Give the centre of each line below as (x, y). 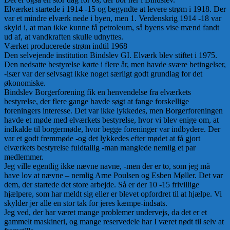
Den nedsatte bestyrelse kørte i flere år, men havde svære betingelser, (115, 65)
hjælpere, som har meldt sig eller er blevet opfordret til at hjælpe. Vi (113, 194)
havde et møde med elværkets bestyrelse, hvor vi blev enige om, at (111, 120)
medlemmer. (24, 157)
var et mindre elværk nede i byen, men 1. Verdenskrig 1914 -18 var (113, 18)
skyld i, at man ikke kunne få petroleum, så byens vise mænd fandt (112, 28)
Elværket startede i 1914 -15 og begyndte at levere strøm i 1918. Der (115, 9)
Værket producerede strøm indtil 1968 (66, 46)
